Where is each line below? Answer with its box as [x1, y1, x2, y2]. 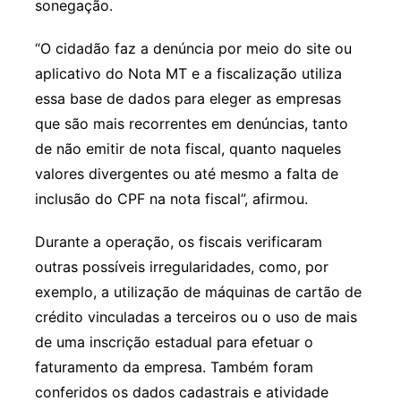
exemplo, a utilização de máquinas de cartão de [34, 282, 362, 301]
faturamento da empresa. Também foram [34, 357, 313, 376]
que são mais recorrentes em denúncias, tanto [34, 114, 348, 132]
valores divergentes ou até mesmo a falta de [34, 164, 338, 183]
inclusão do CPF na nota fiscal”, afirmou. [34, 189, 308, 208]
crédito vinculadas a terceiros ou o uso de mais [34, 307, 357, 326]
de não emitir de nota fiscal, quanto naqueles [34, 139, 341, 158]
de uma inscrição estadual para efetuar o [34, 332, 313, 351]
